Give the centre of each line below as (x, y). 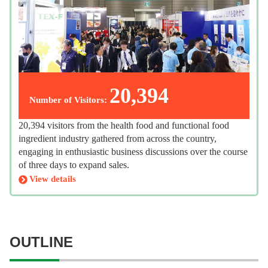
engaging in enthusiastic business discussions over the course (133, 152)
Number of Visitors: (68, 100)
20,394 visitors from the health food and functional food (124, 126)
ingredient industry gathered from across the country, (118, 139)
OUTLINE (41, 242)
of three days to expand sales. (74, 165)
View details (53, 179)
